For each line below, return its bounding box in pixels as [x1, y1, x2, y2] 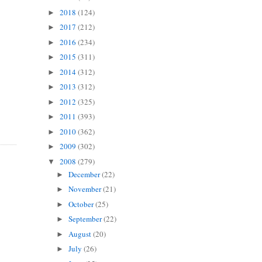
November [68, 184, 104, 195]
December [68, 168, 102, 180]
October [68, 198, 96, 209]
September [68, 213, 104, 225]
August [68, 228, 94, 239]
